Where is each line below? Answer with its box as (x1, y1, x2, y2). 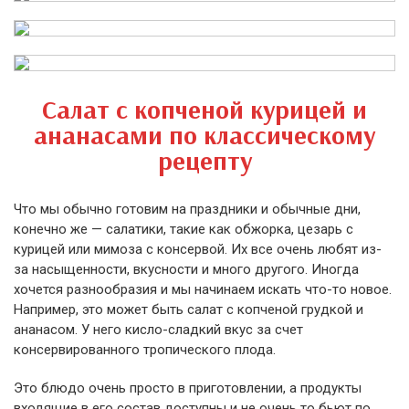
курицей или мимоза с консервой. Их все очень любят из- (14, 241, 382, 257)
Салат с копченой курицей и (42, 93, 367, 125)
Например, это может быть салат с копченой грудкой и (14, 301, 363, 318)
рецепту (157, 144, 252, 176)
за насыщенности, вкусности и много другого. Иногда (14, 261, 359, 278)
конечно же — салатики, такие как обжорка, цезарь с (14, 221, 353, 237)
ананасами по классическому (34, 119, 375, 151)
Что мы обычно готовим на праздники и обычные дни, (14, 201, 361, 217)
